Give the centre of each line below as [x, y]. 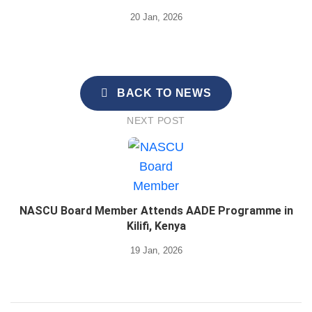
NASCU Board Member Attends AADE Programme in [156, 211]
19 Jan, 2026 [156, 250]
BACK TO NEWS [164, 93]
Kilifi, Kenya [156, 226]
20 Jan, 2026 [156, 17]
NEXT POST [156, 120]
